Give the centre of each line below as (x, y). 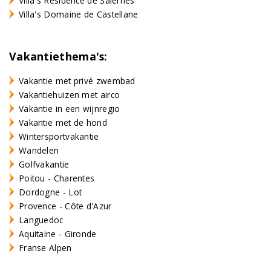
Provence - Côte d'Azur (65, 206)
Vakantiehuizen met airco (70, 94)
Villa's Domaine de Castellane (79, 14)
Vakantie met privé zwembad (77, 80)
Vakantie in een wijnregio (70, 108)
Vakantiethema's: (58, 56)
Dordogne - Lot (51, 192)
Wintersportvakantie (59, 136)
